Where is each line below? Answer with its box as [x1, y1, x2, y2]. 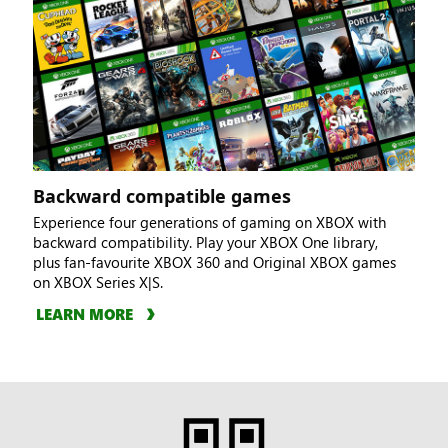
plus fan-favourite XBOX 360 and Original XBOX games [32, 252, 396, 273]
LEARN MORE [35, 304, 133, 325]
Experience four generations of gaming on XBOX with [32, 212, 386, 233]
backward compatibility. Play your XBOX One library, [32, 232, 378, 253]
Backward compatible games [32, 184, 291, 209]
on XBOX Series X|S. [32, 272, 163, 293]
